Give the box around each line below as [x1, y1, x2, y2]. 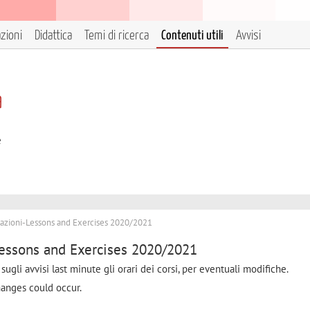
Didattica [35, 29, 72, 42]
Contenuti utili [161, 29, 224, 42]
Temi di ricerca [84, 29, 149, 42]
